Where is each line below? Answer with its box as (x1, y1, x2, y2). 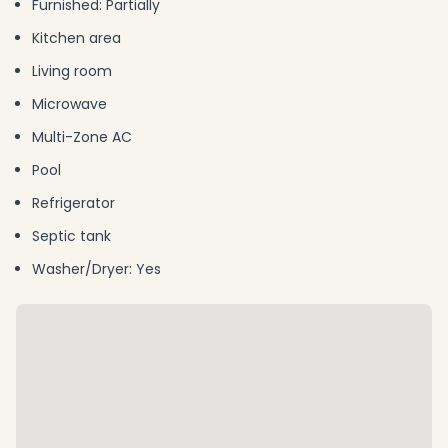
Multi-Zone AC (32, 127, 132, 147)
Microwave (32, 94, 107, 114)
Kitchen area (32, 28, 121, 48)
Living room (32, 61, 112, 81)
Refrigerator (32, 193, 115, 213)
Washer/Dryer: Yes (32, 259, 161, 279)
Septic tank (32, 226, 111, 246)
